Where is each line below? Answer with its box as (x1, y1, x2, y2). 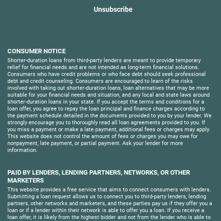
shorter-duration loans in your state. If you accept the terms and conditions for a (7, 99, 204, 105)
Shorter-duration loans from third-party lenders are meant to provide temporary (7, 57, 201, 64)
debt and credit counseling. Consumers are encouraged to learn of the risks (7, 78, 193, 84)
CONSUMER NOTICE (7, 47, 66, 55)
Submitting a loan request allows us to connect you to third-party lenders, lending (7, 193, 206, 200)
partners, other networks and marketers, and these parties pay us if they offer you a (7, 200, 212, 207)
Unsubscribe (93, 5, 133, 13)
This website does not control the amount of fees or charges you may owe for (7, 133, 198, 140)
